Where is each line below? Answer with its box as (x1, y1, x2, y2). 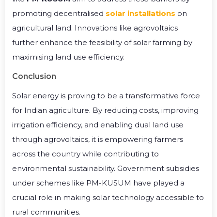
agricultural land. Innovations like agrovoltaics (12, 23, 178, 33)
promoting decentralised (12, 9, 106, 18)
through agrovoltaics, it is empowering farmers (12, 134, 183, 144)
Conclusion (12, 71, 56, 81)
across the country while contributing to (12, 149, 159, 158)
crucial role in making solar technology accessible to (12, 192, 204, 202)
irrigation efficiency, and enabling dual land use (12, 120, 184, 129)
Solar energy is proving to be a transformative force (12, 91, 200, 100)
